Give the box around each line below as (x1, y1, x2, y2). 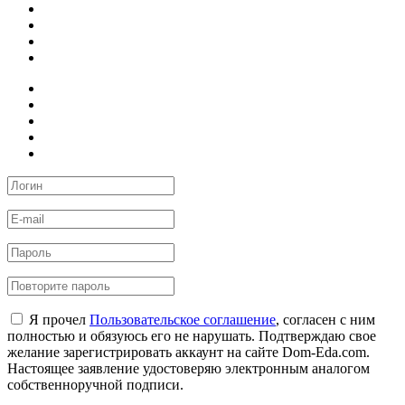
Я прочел (25, 312, 89, 327)
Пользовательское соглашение (89, 312, 276, 327)
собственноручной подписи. (7, 377, 184, 392)
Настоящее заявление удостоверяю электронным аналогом (7, 361, 370, 376)
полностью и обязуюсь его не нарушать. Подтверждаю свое (7, 328, 376, 344)
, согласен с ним (276, 312, 375, 327)
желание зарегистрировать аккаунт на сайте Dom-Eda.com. (7, 344, 370, 360)
